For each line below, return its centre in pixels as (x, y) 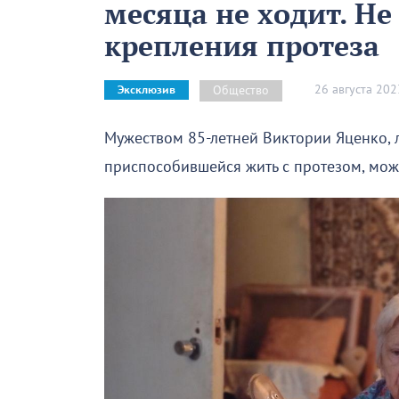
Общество (241, 90)
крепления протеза (242, 45)
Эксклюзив (147, 90)
